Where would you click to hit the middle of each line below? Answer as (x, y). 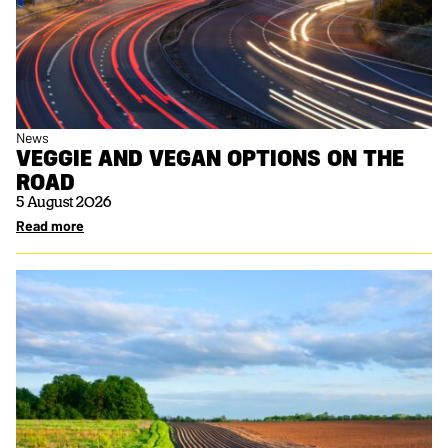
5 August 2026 (63, 202)
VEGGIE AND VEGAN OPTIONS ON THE (210, 157)
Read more (50, 225)
